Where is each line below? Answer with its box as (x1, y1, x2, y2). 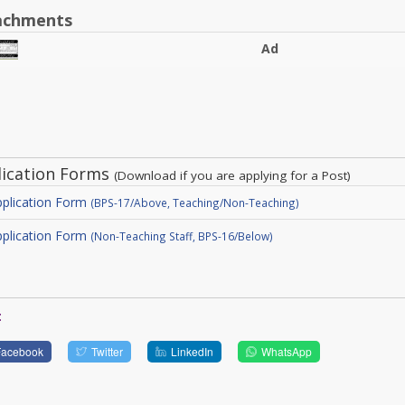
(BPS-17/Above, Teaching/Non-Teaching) (89, 194, 299, 210)
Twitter (91, 343, 124, 359)
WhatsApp (260, 343, 312, 359)
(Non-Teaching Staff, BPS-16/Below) (89, 228, 273, 243)
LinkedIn (170, 343, 213, 359)
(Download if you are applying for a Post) (113, 166, 351, 184)
